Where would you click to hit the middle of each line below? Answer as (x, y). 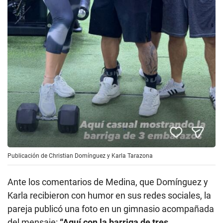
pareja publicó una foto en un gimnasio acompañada (111, 209)
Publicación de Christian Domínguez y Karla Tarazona (80, 156)
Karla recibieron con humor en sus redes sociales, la (109, 196)
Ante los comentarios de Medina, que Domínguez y (108, 182)
